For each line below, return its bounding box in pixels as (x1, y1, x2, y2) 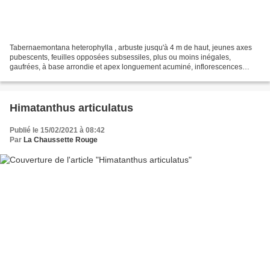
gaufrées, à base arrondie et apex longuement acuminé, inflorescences (10, 62, 242, 71)
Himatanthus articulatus (10, 101, 133, 114)
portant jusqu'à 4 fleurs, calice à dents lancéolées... (10, 72, 176, 81)
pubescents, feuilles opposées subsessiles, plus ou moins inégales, (10, 52, 231, 61)
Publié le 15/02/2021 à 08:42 (10, 125, 105, 134)
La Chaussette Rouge (24, 135, 98, 144)
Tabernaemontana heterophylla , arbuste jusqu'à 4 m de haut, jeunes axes (10, 43, 252, 52)
